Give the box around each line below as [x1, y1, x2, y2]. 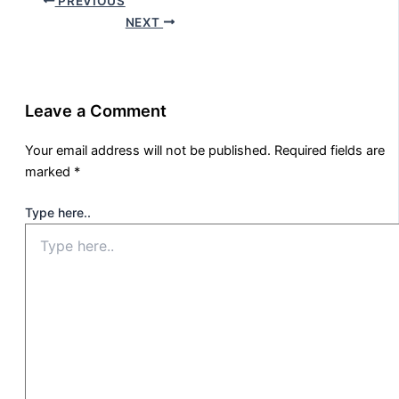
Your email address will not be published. [25, 142, 271, 159]
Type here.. [25, 205, 91, 221]
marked [25, 164, 74, 181]
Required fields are [274, 142, 385, 159]
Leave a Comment [25, 101, 167, 121]
